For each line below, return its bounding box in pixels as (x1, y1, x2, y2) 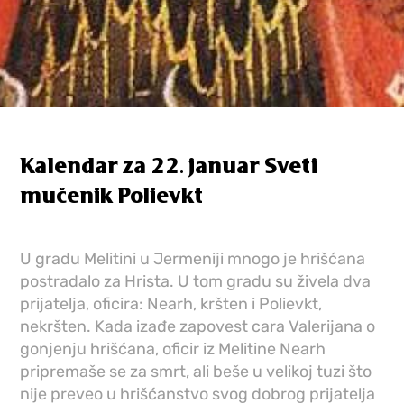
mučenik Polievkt (20, 186, 204, 208)
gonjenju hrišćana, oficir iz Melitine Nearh (20, 339, 326, 360)
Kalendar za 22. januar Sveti (20, 156, 318, 179)
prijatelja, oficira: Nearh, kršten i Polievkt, (20, 294, 323, 315)
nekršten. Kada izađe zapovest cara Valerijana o (20, 317, 376, 337)
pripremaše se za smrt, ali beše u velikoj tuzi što (20, 362, 372, 382)
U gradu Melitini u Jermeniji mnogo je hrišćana (20, 249, 366, 270)
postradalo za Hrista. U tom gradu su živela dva (20, 271, 372, 292)
